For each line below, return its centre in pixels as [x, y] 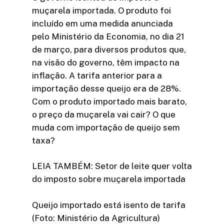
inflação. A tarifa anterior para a [97, 75]
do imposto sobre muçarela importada [109, 179]
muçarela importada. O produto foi [101, 10]
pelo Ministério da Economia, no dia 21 [108, 36]
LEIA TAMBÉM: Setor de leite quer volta [112, 166]
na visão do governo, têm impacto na [106, 62]
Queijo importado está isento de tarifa [109, 205]
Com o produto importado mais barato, [109, 101]
